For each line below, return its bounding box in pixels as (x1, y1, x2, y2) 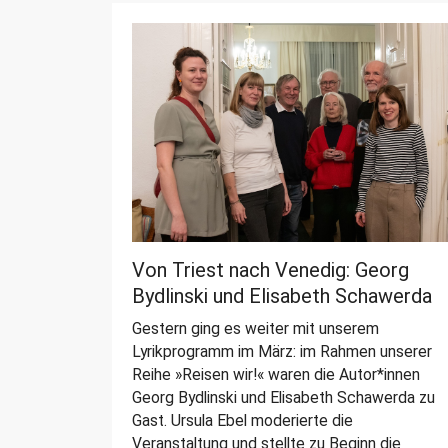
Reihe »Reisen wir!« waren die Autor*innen (132, 365, 420, 385)
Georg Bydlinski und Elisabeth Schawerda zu (132, 388, 435, 408)
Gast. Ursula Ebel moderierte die (132, 411, 353, 431)
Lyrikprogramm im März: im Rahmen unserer (132, 342, 432, 362)
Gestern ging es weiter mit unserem (132, 319, 379, 339)
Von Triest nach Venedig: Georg (132, 258, 409, 283)
